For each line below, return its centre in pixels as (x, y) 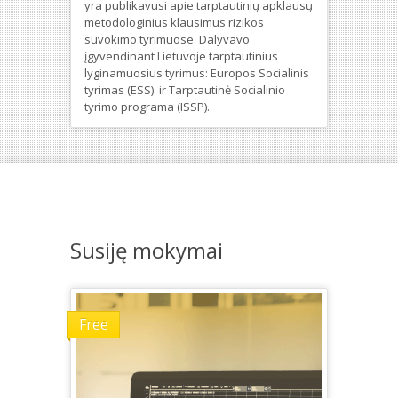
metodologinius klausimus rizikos (174, 22)
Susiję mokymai (147, 250)
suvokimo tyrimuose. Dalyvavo (167, 39)
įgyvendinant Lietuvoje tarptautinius (181, 56)
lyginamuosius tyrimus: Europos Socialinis (197, 72)
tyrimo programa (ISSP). (147, 106)
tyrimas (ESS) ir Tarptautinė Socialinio (185, 89)
